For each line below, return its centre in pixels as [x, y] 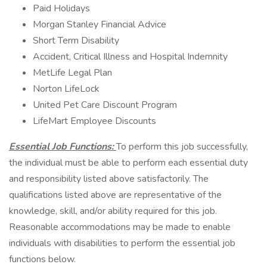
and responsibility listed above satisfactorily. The [109, 179]
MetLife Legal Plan [72, 73]
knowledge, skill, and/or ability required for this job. [113, 211]
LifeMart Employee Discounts [94, 121]
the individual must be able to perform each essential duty [128, 163]
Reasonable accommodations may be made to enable [120, 227]
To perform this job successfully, [182, 147]
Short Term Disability [76, 41]
